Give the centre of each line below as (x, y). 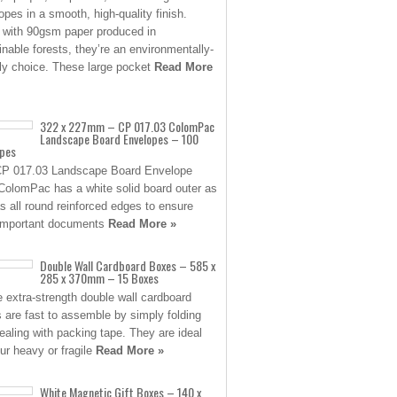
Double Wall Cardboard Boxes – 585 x (128, 265)
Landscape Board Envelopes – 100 (119, 139)
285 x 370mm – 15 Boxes (99, 278)
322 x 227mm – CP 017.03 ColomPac (127, 126)
